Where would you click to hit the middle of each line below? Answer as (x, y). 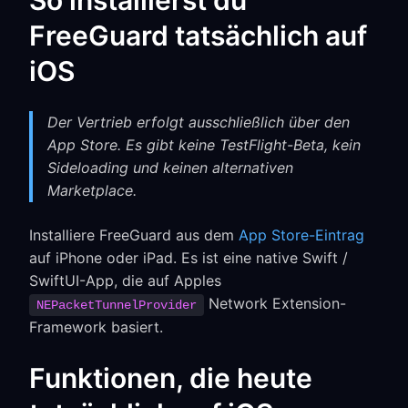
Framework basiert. (96, 327)
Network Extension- (275, 303)
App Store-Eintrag (301, 235)
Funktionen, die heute (171, 378)
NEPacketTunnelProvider (117, 305)
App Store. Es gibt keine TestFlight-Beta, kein (204, 145)
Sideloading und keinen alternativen (170, 168)
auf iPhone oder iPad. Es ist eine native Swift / (189, 258)
